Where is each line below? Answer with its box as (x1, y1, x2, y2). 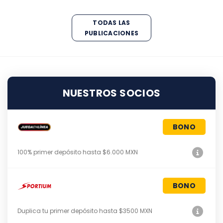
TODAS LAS (93, 18, 130, 27)
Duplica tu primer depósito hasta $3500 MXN (17, 207, 152, 216)
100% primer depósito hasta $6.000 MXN (17, 148, 139, 157)
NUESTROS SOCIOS (62, 86, 161, 101)
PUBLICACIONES (84, 29, 139, 38)
